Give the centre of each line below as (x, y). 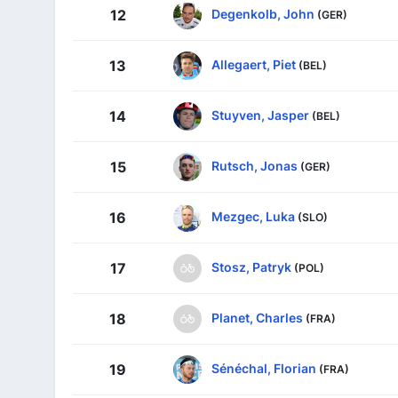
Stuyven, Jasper (260, 115)
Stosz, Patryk (251, 267)
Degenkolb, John (263, 13)
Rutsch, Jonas (255, 165)
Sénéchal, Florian (264, 368)
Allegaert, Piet (254, 64)
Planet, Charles (257, 317)
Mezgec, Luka (253, 216)
